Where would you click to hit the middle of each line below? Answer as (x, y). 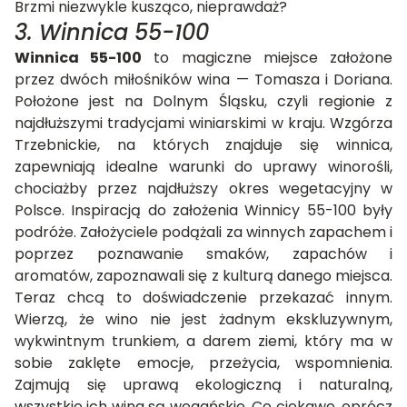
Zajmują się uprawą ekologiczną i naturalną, (203, 385)
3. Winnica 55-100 (112, 33)
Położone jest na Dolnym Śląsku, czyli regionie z (203, 102)
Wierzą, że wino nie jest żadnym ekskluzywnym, (203, 320)
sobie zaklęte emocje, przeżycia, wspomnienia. (203, 363)
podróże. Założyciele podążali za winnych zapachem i (203, 233)
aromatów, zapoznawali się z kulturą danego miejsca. (203, 276)
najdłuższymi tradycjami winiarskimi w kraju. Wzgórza (203, 124)
